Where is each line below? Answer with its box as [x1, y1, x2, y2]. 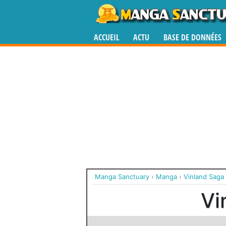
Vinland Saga [184, 173, 224, 181]
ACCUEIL [94, 33, 119, 42]
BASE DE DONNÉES [163, 33, 221, 42]
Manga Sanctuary [95, 173, 149, 181]
